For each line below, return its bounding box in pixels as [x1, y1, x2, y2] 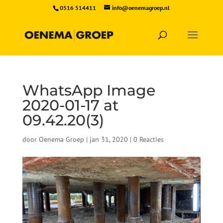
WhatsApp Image [22, 81, 155, 100]
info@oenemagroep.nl [112, 4, 170, 11]
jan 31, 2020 [89, 135, 128, 144]
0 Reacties [133, 135, 164, 144]
